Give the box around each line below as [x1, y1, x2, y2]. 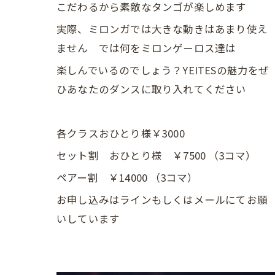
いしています [56, 211, 120, 226]
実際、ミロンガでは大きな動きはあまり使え [56, 21, 268, 36]
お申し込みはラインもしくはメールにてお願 [56, 192, 268, 207]
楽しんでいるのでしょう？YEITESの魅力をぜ [56, 63, 269, 77]
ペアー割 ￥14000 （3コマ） [56, 170, 198, 185]
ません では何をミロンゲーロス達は [56, 41, 236, 55]
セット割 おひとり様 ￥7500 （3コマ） [56, 148, 257, 163]
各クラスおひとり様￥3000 [56, 126, 185, 141]
